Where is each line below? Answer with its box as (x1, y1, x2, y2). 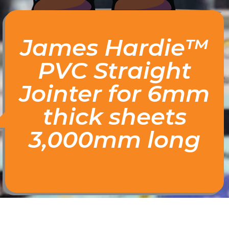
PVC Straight (38, 56, 191, 85)
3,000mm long (29, 125, 200, 154)
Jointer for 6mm (19, 79, 210, 108)
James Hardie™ (20, 33, 209, 62)
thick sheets (42, 102, 187, 131)
